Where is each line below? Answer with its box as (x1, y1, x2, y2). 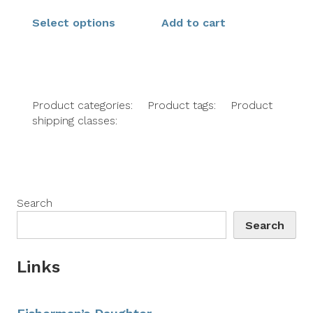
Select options (32, 15, 116, 29)
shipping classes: (32, 113, 118, 127)
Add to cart (161, 15, 226, 29)
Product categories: (32, 98, 137, 112)
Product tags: (147, 98, 220, 112)
